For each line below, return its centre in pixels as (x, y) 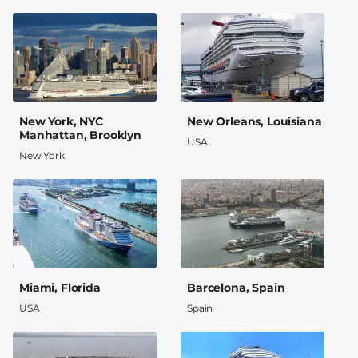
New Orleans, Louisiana (255, 121)
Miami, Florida (60, 287)
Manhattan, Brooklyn (80, 135)
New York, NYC (61, 121)
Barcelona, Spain (236, 287)
